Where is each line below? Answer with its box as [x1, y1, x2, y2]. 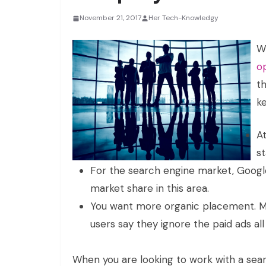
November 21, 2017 [80, 13, 141, 23]
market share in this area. [90, 182, 209, 195]
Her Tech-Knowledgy [148, 13, 218, 23]
